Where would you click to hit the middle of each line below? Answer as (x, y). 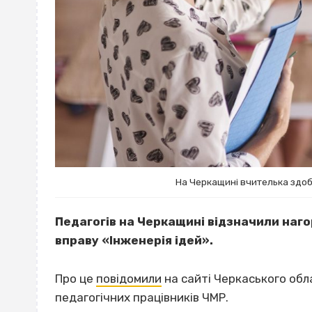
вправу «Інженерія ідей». (134, 241)
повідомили (129, 278)
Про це (76, 278)
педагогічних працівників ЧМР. (142, 297)
